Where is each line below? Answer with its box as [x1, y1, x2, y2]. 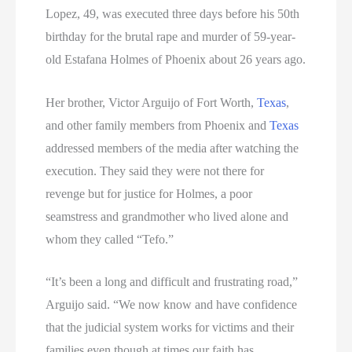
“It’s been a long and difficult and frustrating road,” [46, 275, 299, 289]
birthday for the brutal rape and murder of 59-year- [46, 30, 296, 43]
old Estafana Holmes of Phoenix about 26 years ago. [46, 53, 306, 66]
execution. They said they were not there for [46, 163, 265, 178]
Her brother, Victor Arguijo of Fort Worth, [46, 95, 258, 109]
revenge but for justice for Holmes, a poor [46, 186, 253, 200]
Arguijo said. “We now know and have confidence [46, 298, 298, 312]
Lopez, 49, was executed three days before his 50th [46, 7, 300, 20]
